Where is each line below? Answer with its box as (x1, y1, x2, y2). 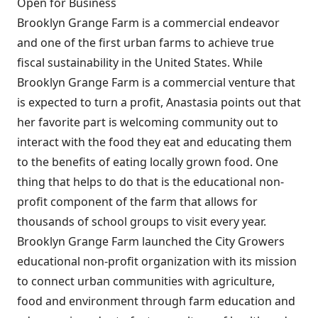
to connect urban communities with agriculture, (17, 273, 275, 289)
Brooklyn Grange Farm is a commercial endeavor (17, 15, 280, 31)
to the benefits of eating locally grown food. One (17, 154, 278, 170)
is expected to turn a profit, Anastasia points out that (17, 94, 301, 110)
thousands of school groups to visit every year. (17, 214, 266, 229)
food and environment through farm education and (17, 293, 295, 309)
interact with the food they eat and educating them (17, 134, 292, 150)
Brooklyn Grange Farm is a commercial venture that (17, 75, 295, 90)
